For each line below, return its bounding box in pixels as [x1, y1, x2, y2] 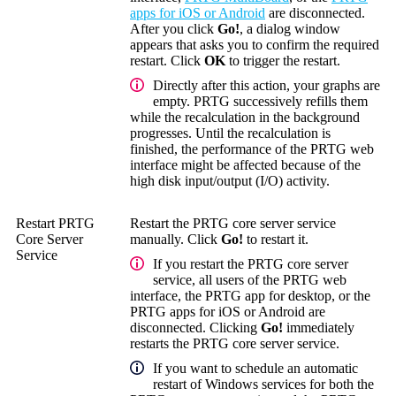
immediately [283, 319, 354, 335]
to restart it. [243, 231, 308, 247]
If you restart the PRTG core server [153, 255, 348, 271]
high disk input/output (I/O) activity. [130, 172, 330, 188]
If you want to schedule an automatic [153, 360, 358, 376]
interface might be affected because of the [130, 156, 361, 172]
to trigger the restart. [225, 52, 340, 68]
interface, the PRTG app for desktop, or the [130, 287, 370, 303]
